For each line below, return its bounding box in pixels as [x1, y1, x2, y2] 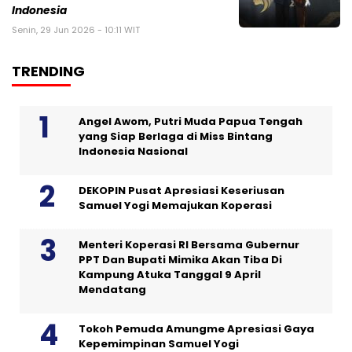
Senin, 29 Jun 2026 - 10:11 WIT [12, 24, 140, 37]
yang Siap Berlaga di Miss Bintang [79, 129, 273, 145]
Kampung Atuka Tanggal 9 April [79, 267, 261, 283]
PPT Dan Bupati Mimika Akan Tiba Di [79, 252, 282, 268]
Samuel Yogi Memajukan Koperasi [79, 198, 272, 214]
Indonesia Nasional [79, 144, 188, 159]
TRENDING [12, 61, 85, 82]
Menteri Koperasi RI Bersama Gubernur [79, 237, 299, 253]
